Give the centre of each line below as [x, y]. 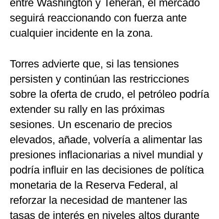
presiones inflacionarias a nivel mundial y [106, 155]
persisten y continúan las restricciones [99, 79]
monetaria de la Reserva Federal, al [94, 185]
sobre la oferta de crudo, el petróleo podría [109, 94]
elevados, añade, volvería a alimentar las [106, 140]
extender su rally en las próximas [87, 109]
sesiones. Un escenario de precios [91, 125]
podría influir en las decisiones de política [107, 170]
